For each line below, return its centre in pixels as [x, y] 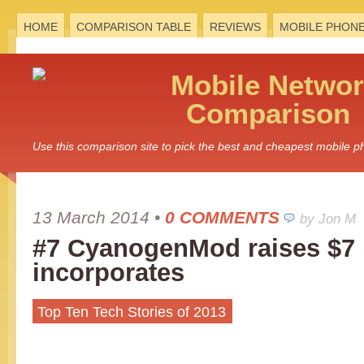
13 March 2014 [91, 217]
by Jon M [328, 219]
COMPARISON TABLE [134, 27]
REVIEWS [235, 27]
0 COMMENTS [222, 217]
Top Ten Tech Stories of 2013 [132, 312]
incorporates [108, 273]
